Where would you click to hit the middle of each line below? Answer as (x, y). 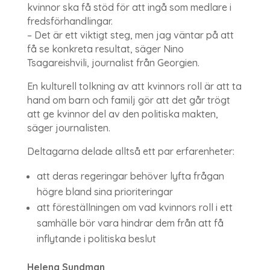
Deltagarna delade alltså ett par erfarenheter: (130, 151)
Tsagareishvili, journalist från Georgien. (113, 62)
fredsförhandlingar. (70, 21)
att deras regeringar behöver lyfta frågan (130, 176)
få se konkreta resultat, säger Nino (105, 49)
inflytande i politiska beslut (96, 238)
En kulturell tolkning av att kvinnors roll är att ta (134, 86)
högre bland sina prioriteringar (105, 191)
